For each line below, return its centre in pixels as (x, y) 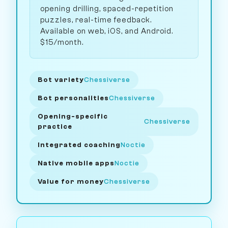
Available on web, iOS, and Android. (107, 31)
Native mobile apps (76, 163)
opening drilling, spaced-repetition (107, 9)
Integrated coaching (79, 145)
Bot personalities (73, 98)
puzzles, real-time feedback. (96, 20)
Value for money (71, 182)
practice (55, 127)
